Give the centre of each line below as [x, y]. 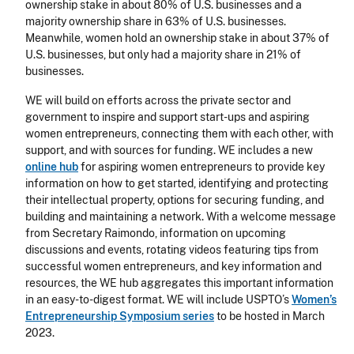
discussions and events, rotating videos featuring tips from [172, 250]
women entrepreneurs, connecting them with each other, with [179, 134]
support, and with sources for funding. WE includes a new [169, 151]
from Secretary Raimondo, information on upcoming [156, 233]
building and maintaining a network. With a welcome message [181, 217]
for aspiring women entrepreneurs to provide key [201, 167]
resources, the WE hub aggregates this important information [179, 283]
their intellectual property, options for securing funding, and [175, 200]
